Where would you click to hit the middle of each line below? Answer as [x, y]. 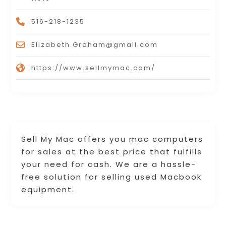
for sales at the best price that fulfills [112, 151]
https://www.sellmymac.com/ [94, 68]
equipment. [48, 189]
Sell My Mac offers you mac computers [112, 139]
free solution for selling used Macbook [112, 177]
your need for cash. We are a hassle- [109, 164]
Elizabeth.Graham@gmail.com [95, 44]
